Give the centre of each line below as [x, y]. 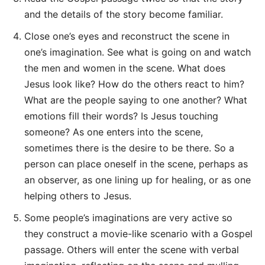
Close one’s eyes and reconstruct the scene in [127, 36]
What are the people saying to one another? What [136, 100]
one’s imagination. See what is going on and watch [138, 52]
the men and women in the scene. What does [125, 68]
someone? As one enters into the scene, [114, 132]
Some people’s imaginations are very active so [128, 218]
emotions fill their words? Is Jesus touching [121, 116]
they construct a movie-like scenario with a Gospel [138, 234]
